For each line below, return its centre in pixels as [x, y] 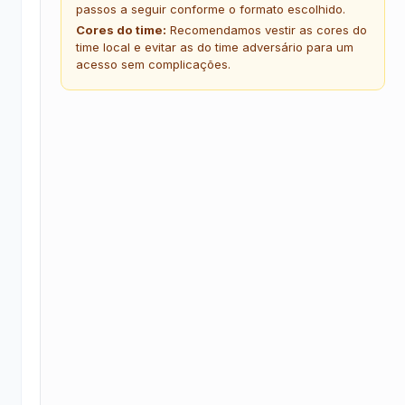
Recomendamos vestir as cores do [266, 30]
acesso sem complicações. [153, 64]
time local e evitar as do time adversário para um [214, 47]
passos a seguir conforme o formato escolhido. [210, 9]
